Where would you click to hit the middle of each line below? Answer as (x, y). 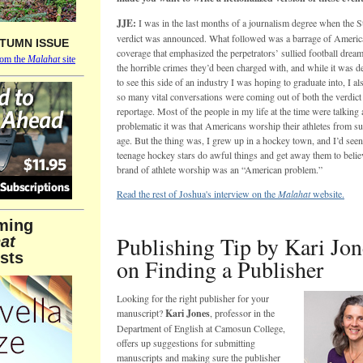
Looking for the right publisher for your (193, 298)
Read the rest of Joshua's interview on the (197, 194)
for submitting (228, 343)
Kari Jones (188, 313)
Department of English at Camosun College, (201, 328)
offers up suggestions (159, 343)
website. (327, 194)
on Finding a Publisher (220, 269)
